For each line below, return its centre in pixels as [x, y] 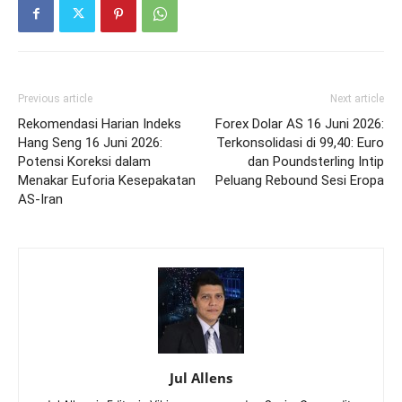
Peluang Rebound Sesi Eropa [300, 180]
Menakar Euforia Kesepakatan [107, 180]
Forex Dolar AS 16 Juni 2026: [300, 123]
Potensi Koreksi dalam [84, 161]
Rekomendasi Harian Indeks [100, 123]
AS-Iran [40, 199]
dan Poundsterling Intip [316, 161]
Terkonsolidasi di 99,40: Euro [300, 142]
